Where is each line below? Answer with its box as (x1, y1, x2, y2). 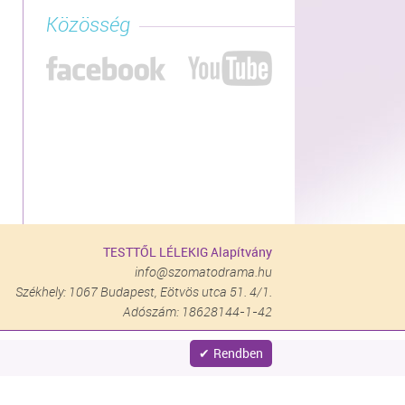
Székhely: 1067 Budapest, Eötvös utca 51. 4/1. (15, 283, 272, 300)
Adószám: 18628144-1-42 (123, 303, 272, 320)
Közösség (46, 11, 130, 38)
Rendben (213, 344, 263, 362)
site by (197, 351, 231, 365)
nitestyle (231, 351, 272, 365)
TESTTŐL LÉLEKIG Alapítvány (103, 243, 272, 260)
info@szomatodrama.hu (135, 263, 272, 280)
